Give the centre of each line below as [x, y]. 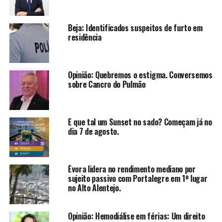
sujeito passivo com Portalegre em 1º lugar [138, 178]
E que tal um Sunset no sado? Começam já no [140, 122]
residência [84, 37]
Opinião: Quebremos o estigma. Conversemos [140, 75]
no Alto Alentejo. [94, 188]
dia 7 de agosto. [93, 131]
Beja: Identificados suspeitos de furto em [135, 28]
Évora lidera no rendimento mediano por [132, 169]
